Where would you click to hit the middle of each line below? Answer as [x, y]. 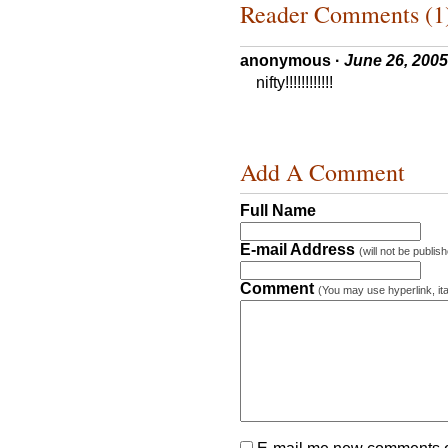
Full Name [278, 210]
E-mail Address [299, 249]
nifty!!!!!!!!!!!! [294, 83]
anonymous [285, 61]
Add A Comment [322, 171]
